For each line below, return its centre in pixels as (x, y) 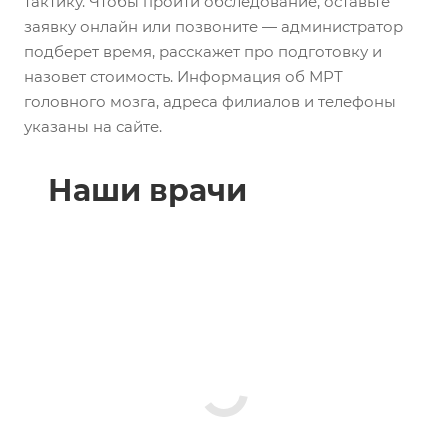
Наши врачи (147, 190)
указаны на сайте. (93, 126)
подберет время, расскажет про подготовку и (203, 51)
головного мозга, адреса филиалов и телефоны (210, 101)
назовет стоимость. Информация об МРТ (183, 76)
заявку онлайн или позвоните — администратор (213, 26)
